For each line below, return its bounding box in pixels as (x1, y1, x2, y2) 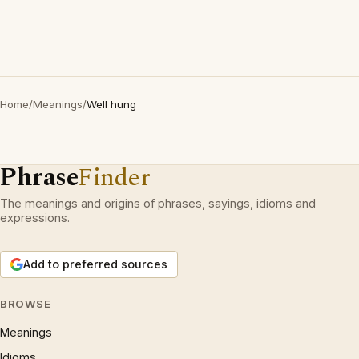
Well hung (87, 98, 136, 111)
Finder (78, 159, 151, 197)
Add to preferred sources (23, 257, 167, 272)
